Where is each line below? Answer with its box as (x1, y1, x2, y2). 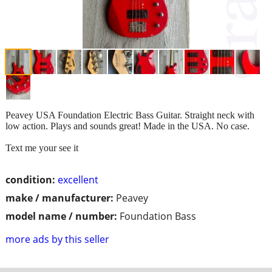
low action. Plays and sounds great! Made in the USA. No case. (5, 120, 250, 131)
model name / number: (5, 209, 117, 223)
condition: (5, 172, 55, 186)
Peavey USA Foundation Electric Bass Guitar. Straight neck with (5, 109, 254, 120)
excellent (58, 172, 98, 186)
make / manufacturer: (5, 191, 114, 205)
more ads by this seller (5, 232, 109, 246)
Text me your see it (5, 142, 78, 153)
